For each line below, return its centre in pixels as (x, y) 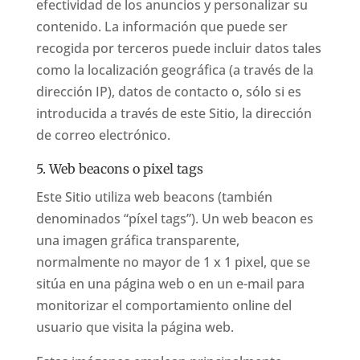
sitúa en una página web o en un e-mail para (170, 284)
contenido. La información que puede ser (162, 27)
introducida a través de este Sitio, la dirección (174, 113)
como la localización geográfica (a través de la (174, 70)
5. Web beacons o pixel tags (119, 169)
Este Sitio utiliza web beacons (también (154, 197)
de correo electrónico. (103, 135)
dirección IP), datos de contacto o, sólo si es (168, 92)
